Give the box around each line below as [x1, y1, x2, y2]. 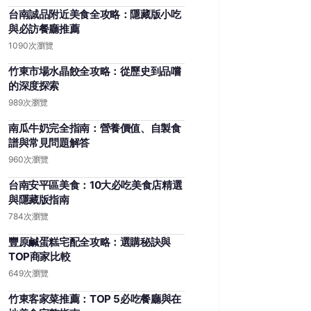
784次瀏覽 [8, 211, 49, 221]
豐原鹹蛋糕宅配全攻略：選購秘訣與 [8, 235, 171, 249]
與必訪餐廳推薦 [8, 22, 80, 35]
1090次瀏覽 [8, 40, 53, 51]
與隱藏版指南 [8, 193, 69, 206]
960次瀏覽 [8, 154, 49, 165]
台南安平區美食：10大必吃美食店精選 [8, 178, 183, 192]
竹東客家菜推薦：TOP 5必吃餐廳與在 [8, 292, 181, 305]
